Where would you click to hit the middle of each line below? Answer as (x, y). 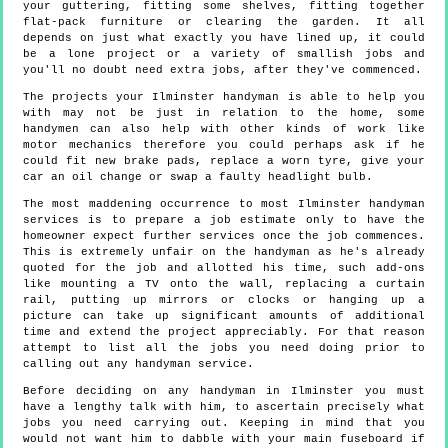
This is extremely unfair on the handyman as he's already (224, 252)
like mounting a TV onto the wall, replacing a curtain (224, 284)
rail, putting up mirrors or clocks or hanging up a (224, 300)
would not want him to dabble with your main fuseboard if (224, 439)
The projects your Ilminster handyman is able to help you (224, 97)
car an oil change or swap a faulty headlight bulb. (198, 177)
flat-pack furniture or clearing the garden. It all (224, 22)
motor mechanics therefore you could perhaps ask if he (224, 145)
